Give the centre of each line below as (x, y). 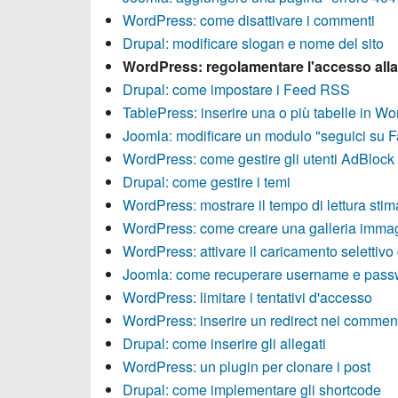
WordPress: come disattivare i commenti (249, 20)
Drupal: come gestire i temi (207, 182)
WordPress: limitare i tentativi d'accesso (247, 297)
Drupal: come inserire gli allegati (224, 343)
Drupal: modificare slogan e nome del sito (253, 43)
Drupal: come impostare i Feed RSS (236, 89)
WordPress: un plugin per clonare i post (247, 366)
